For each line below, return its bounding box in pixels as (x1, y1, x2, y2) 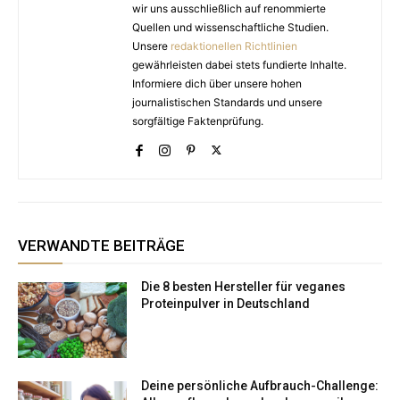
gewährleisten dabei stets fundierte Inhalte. (132, 57, 346, 71)
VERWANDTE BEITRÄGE (18, 236, 185, 254)
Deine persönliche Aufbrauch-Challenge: (141, 379, 379, 394)
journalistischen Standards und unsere (132, 95, 322, 109)
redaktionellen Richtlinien (171, 38, 297, 53)
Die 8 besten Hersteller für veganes (141, 279, 346, 294)
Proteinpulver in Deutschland (141, 296, 311, 311)
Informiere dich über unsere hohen (132, 76, 302, 90)
